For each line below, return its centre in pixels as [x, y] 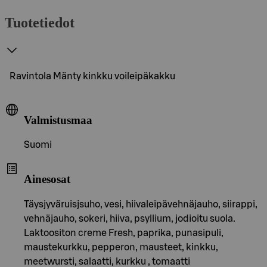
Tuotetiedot [40, 22]
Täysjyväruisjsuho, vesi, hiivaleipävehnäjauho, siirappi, [141, 204]
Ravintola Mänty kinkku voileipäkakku [92, 76]
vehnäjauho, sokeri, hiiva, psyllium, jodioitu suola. [130, 218]
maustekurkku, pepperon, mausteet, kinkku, [121, 247]
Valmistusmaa [58, 120]
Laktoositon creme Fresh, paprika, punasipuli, [124, 233]
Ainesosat [47, 179]
